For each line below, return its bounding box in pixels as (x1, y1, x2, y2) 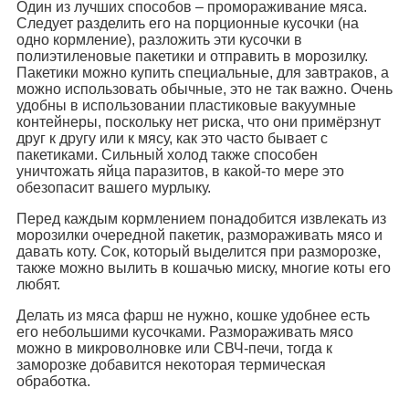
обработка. (16, 372, 90, 389)
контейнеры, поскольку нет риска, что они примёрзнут (16, 113, 381, 130)
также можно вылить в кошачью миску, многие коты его (16, 259, 391, 276)
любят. (16, 276, 60, 292)
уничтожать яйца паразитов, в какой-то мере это (16, 163, 344, 179)
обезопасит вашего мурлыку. (16, 179, 211, 195)
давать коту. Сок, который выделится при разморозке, (16, 243, 381, 259)
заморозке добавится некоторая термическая (16, 356, 326, 372)
